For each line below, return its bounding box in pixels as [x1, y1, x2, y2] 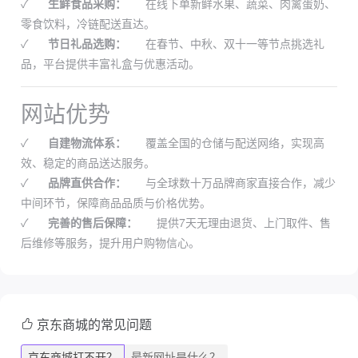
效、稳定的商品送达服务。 [21, 153, 155, 170]
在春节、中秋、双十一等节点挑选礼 [145, 34, 324, 51]
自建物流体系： [48, 133, 126, 150]
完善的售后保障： [48, 213, 137, 230]
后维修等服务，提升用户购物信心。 [21, 233, 200, 250]
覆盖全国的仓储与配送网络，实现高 [145, 133, 324, 150]
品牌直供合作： [48, 173, 126, 190]
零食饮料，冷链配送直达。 [21, 14, 155, 31]
